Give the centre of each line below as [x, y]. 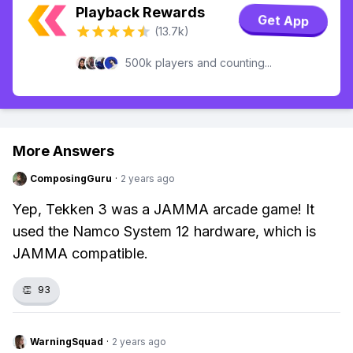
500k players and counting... [199, 63]
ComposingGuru [71, 178]
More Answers [63, 151]
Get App [283, 20]
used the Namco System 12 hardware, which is [164, 231]
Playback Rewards [140, 12]
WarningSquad [67, 342]
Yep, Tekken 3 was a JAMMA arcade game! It [163, 209]
